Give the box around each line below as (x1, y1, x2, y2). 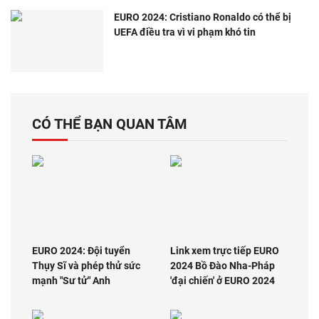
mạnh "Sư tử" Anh (32, 275, 110, 287)
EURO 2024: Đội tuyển (32, 245, 130, 257)
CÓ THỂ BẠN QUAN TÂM (32, 115, 187, 132)
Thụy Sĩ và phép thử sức (32, 260, 140, 272)
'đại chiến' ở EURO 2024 (170, 275, 275, 287)
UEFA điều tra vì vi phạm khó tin (114, 26, 256, 38)
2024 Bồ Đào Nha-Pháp (170, 260, 275, 272)
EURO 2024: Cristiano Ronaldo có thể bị (114, 11, 291, 23)
